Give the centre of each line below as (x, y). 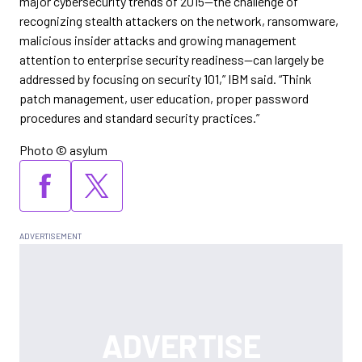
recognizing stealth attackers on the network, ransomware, (179, 21)
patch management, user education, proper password (164, 98)
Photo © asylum (63, 150)
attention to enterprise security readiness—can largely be (172, 59)
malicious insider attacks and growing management (158, 40)
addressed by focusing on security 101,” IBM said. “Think (166, 79)
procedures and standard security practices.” (139, 118)
